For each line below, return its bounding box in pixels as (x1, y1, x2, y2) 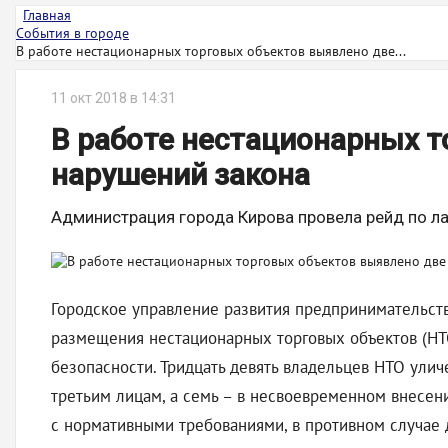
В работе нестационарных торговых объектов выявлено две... (16, 42, 406, 60)
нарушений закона (51, 157, 310, 192)
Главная (23, 6, 71, 24)
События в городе (16, 24, 129, 42)
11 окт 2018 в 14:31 (51, 90, 176, 106)
